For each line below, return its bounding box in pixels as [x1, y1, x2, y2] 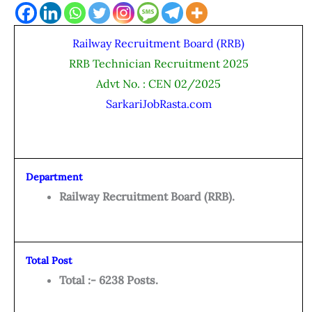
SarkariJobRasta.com [105, 97, 212, 111]
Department [26, 171, 83, 184]
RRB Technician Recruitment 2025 [68, 56, 249, 71]
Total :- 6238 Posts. [59, 273, 158, 288]
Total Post [26, 254, 75, 267]
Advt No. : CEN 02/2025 [96, 77, 221, 91]
